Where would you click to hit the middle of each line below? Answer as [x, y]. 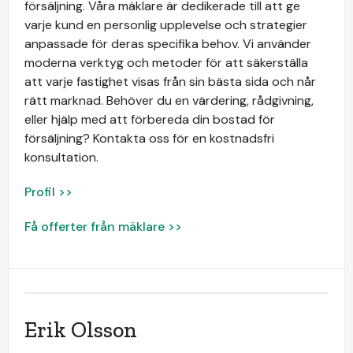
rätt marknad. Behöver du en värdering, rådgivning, [169, 100]
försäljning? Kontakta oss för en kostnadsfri [149, 138]
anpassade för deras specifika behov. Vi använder [168, 44]
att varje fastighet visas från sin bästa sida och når [170, 82]
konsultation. [61, 157]
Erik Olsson [81, 330]
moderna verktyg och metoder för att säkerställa [166, 63]
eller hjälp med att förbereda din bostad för [150, 119]
